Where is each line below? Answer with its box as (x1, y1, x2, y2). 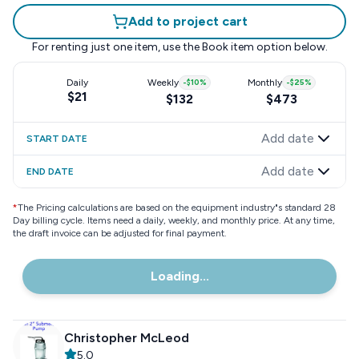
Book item (201, 40, 254, 54)
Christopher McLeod (64, 330, 189, 345)
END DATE (26, 166, 74, 177)
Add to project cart (127, 14, 248, 29)
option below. (253, 40, 328, 54)
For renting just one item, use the (31, 40, 200, 54)
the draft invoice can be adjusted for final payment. (13, 228, 227, 239)
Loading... (150, 268, 209, 284)
